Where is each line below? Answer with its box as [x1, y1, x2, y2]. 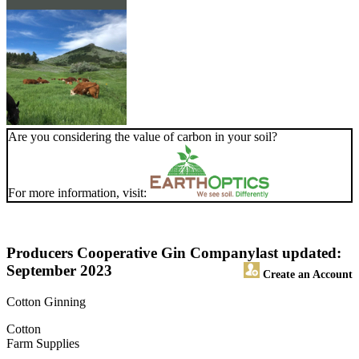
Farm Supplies [6, 337, 79, 351]
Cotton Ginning [6, 295, 86, 309]
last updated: [256, 244, 341, 262]
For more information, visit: [8, 186, 150, 200]
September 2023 [6, 262, 112, 280]
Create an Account [260, 268, 353, 281]
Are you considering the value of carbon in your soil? [8, 130, 277, 144]
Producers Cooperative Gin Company [6, 244, 256, 262]
